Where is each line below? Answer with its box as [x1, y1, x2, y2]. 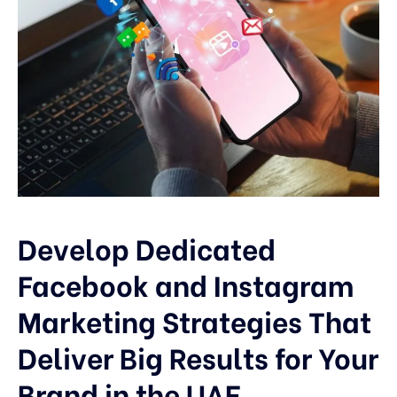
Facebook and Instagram [18, 262, 354, 304]
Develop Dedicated [18, 226, 276, 268]
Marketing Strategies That [18, 299, 371, 340]
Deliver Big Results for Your [18, 335, 378, 377]
